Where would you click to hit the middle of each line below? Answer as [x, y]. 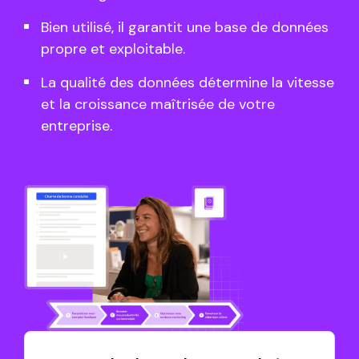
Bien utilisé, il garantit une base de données [185, 27]
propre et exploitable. [113, 49]
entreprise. [77, 126]
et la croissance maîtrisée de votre [158, 104]
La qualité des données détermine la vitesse [188, 83]
